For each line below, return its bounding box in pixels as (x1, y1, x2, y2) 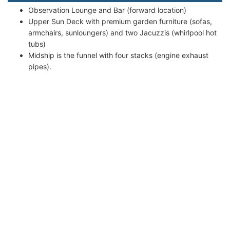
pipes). (28, 62, 51, 71)
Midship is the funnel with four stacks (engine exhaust (28, 50, 208, 60)
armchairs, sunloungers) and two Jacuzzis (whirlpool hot (28, 28, 217, 37)
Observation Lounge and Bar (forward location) (28, 5, 186, 14)
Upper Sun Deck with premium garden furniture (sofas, (28, 16, 212, 26)
